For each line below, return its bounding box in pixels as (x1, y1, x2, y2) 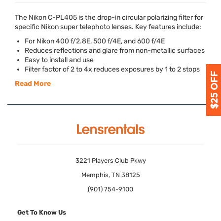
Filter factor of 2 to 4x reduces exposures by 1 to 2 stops (25, 65, 200, 74)
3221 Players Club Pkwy (75, 157, 146, 164)
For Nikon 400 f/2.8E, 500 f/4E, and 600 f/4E (25, 37, 165, 45)
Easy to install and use (25, 56, 94, 64)
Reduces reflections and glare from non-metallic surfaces (25, 46, 205, 55)
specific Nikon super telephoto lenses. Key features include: (15, 23, 201, 31)
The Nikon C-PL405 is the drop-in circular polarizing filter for (15, 13, 203, 22)
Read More (15, 79, 51, 88)
